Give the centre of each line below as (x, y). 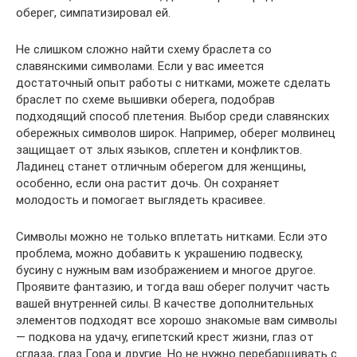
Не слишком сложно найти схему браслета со (144, 49)
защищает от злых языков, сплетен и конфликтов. (159, 149)
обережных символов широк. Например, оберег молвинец (176, 133)
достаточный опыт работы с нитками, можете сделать (173, 82)
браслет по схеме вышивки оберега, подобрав (145, 99)
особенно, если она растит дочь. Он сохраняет (148, 183)
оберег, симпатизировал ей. (93, 12)
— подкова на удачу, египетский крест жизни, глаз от (165, 337)
